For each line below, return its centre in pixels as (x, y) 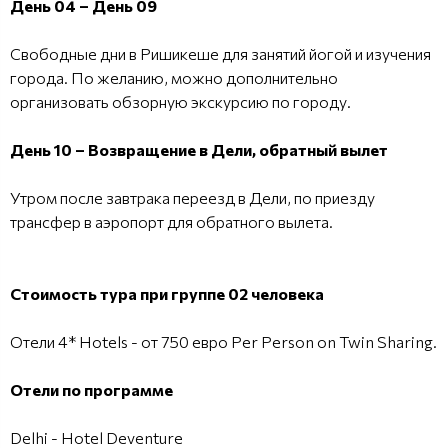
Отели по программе (91, 389)
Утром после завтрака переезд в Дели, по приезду (192, 197)
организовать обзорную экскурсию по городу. (180, 101)
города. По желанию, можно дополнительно (174, 77)
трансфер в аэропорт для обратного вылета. (171, 221)
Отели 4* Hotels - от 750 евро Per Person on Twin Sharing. (223, 341)
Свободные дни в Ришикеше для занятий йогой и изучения (220, 53)
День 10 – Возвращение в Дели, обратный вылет (199, 149)
